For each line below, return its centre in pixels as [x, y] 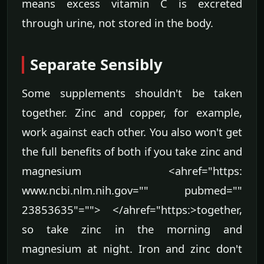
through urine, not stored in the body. [118, 22]
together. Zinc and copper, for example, [132, 112]
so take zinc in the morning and [132, 229]
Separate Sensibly [96, 64]
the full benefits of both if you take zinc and [132, 151]
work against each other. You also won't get [132, 131]
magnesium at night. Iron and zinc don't [132, 248]
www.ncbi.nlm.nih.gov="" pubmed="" [132, 190]
